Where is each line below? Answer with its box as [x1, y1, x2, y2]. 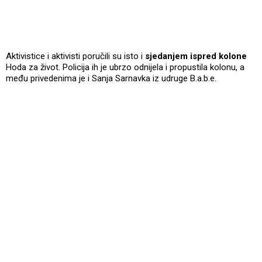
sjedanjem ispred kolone [145, 50, 247, 61]
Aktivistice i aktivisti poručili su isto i [6, 50, 145, 61]
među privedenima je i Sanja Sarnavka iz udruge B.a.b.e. [6, 73, 216, 84]
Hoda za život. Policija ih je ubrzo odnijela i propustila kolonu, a [6, 61, 244, 73]
